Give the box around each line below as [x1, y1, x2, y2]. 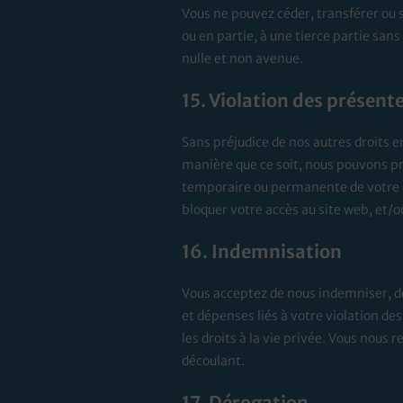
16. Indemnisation [181, 240, 342, 264]
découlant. [181, 353, 245, 370]
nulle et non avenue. [181, 50, 303, 67]
